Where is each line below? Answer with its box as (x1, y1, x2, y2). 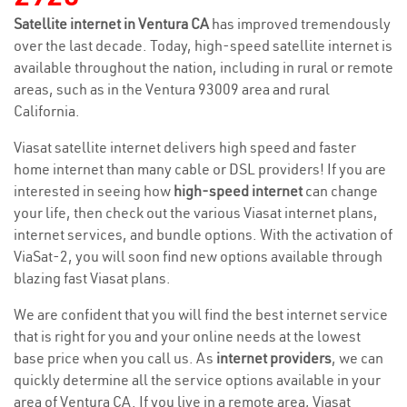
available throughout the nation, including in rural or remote (14, 58, 393, 76)
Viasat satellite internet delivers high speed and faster (14, 138, 356, 156)
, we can (332, 349, 383, 367)
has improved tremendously (212, 15, 391, 33)
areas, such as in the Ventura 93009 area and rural (14, 80, 330, 98)
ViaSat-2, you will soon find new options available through (14, 247, 382, 265)
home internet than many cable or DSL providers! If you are (14, 160, 386, 178)
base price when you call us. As (14, 349, 216, 367)
